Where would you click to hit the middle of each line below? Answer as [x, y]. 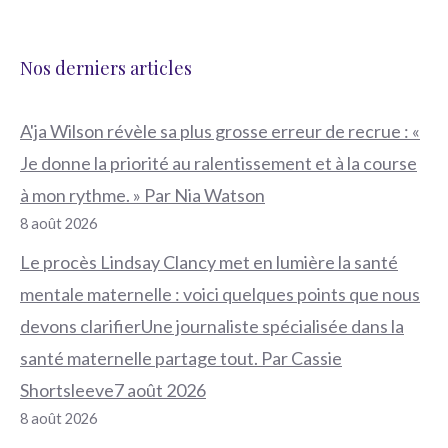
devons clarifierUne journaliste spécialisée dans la [212, 325]
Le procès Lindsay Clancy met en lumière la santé [209, 261]
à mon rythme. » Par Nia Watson [142, 194]
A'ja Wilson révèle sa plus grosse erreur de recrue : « [220, 130]
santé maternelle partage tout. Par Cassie [181, 357]
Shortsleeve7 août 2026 [113, 389]
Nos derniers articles [106, 67]
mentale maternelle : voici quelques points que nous [220, 293]
